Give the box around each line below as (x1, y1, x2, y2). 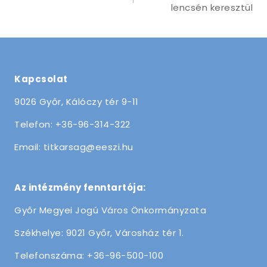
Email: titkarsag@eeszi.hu (14, 141, 133, 153)
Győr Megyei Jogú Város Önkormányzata (14, 204, 206, 216)
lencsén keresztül (170, 1, 253, 14)
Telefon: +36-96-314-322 (14, 118, 131, 131)
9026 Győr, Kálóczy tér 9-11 (14, 95, 139, 108)
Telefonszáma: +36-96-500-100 (14, 249, 163, 262)
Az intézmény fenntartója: (14, 181, 146, 194)
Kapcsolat (14, 73, 68, 85)
